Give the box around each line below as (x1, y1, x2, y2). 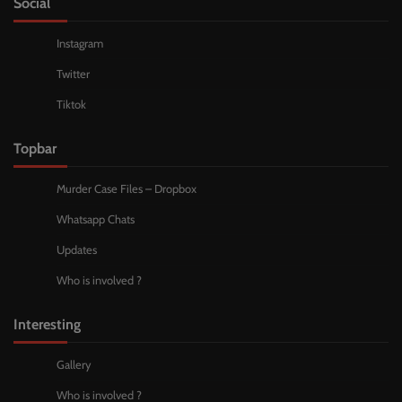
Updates (57, 243, 97, 258)
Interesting (13, 315, 81, 334)
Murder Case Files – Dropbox (57, 182, 197, 197)
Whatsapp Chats (57, 213, 135, 227)
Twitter (57, 67, 90, 82)
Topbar (13, 139, 57, 158)
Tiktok (57, 98, 86, 112)
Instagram (57, 37, 103, 51)
